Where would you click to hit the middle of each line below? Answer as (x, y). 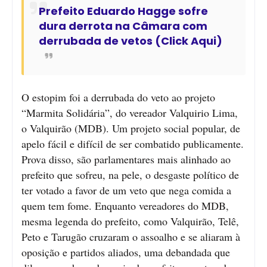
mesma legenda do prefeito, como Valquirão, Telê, (130, 221)
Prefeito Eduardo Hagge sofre (123, 11)
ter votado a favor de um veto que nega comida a (126, 190)
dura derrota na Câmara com (123, 26)
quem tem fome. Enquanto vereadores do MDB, (125, 205)
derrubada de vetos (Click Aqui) (132, 41)
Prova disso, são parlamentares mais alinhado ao (126, 159)
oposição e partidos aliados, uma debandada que (126, 252)
